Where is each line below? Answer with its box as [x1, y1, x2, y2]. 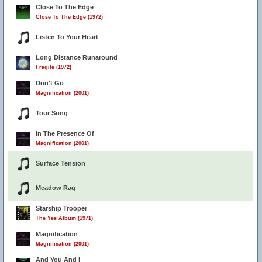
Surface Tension [36, 160, 85, 167]
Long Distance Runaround [36, 54, 118, 61]
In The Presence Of [36, 130, 94, 137]
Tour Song [36, 109, 68, 116]
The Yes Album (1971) [36, 215, 93, 221]
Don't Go [36, 80, 64, 87]
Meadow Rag [36, 184, 75, 191]
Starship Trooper [36, 205, 87, 212]
